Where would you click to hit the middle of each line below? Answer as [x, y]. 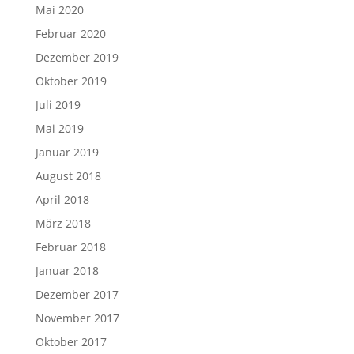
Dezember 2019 [77, 57]
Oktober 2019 [71, 81]
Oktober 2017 [71, 342]
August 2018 [68, 176]
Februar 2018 [70, 247]
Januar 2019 [67, 152]
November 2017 [77, 318]
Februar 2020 [70, 34]
